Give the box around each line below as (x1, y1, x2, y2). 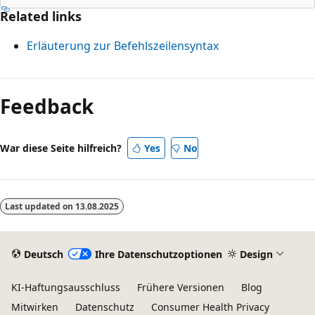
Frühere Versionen (137, 281, 224, 294)
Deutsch (23, 247, 63, 261)
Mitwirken (11, 300, 58, 314)
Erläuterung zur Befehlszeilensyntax (27, 37, 219, 53)
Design (239, 247, 273, 261)
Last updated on (5, 200, 75, 212)
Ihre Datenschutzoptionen (94, 247, 222, 261)
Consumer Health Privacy (151, 300, 269, 314)
